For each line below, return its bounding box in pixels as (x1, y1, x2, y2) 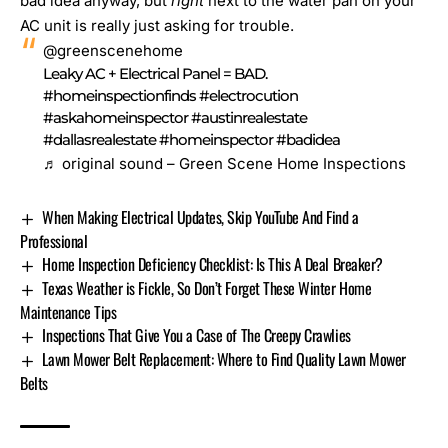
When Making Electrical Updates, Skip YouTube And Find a (42, 205, 359, 230)
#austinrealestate (190, 108, 307, 128)
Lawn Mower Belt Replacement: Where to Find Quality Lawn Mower (42, 346, 406, 371)
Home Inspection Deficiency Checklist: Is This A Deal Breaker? (42, 252, 383, 277)
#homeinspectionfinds (42, 86, 196, 106)
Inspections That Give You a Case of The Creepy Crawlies (42, 323, 351, 348)
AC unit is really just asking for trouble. (20, 16, 294, 36)
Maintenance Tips (20, 300, 117, 325)
